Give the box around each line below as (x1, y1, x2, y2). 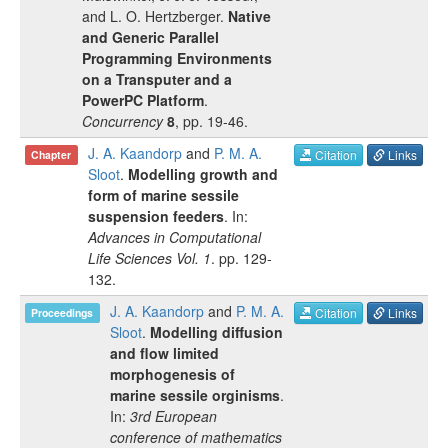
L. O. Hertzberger (110, 6, 220, 26)
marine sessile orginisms (110, 385, 280, 405)
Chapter (31, 147, 72, 162)
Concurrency (82, 111, 163, 131)
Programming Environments (82, 48, 272, 68)
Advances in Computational (88, 227, 261, 247)
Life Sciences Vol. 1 (88, 248, 211, 268)
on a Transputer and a (82, 69, 232, 89)
